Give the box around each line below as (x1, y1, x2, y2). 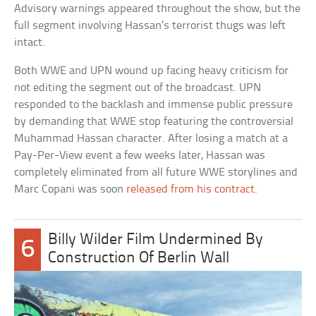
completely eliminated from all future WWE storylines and (14, 166, 298, 179)
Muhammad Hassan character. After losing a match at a (14, 133, 288, 145)
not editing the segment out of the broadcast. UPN (14, 82, 262, 95)
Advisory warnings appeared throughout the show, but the (14, 3, 301, 16)
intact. (14, 37, 46, 49)
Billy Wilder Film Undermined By (48, 232, 264, 249)
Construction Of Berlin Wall (48, 250, 230, 267)
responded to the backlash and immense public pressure (14, 99, 293, 111)
